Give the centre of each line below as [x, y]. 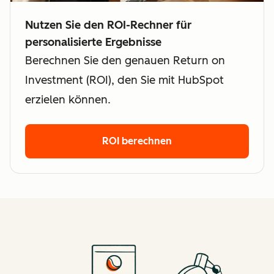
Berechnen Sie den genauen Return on [125, 61]
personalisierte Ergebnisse [93, 42]
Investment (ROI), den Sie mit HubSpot [124, 80]
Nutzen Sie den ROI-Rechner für [108, 25]
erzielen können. [68, 100]
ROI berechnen [137, 141]
